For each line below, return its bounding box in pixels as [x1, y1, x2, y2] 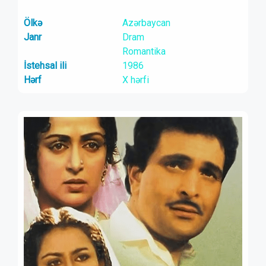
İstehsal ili [24, 60, 66, 71]
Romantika [122, 46, 166, 57]
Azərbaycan [122, 17, 170, 28]
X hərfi [122, 74, 149, 85]
